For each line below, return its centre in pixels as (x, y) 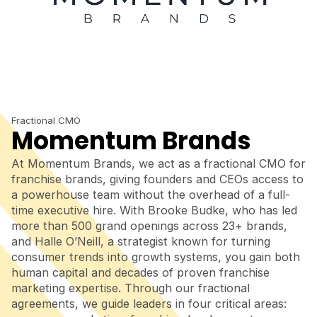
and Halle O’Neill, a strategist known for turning (141, 242)
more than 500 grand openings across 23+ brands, (149, 226)
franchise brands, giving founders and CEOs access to (157, 179)
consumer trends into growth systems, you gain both (156, 257)
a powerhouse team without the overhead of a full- (151, 195)
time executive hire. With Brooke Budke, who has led (154, 211)
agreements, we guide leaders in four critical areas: (149, 304)
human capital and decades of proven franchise (140, 273)
